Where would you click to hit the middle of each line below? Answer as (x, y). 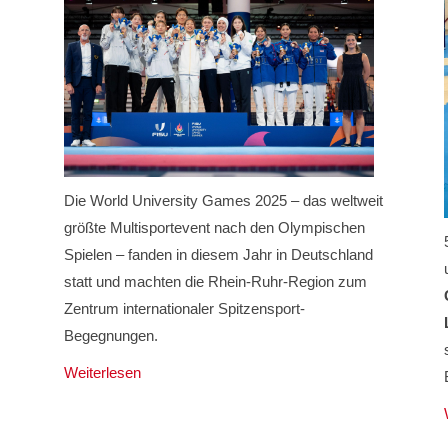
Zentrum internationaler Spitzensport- (184, 308)
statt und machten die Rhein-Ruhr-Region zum (215, 281)
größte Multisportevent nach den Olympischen (214, 227)
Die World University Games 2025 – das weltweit (223, 200)
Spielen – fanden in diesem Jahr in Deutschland (218, 254)
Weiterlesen (102, 372)
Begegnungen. (110, 335)
